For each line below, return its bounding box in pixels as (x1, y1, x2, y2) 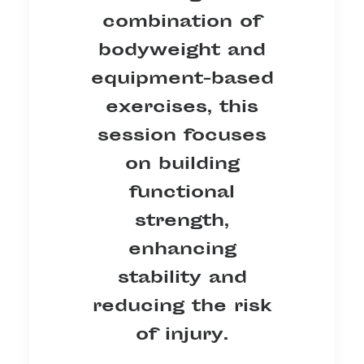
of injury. (136, 321, 228, 349)
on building (124, 150, 240, 178)
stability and (117, 264, 247, 292)
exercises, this (106, 93, 258, 121)
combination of (102, 8, 262, 36)
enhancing (128, 236, 236, 263)
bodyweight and (98, 37, 266, 64)
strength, (135, 207, 229, 235)
